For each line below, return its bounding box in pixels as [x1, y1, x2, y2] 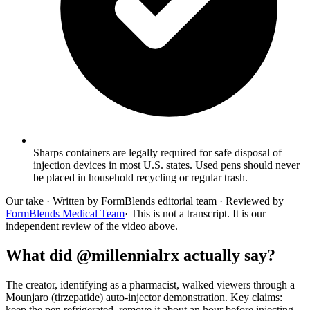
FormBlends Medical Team [6, 207, 125, 219]
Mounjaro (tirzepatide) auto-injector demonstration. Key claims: [6, 291, 282, 303]
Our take [6, 194, 44, 207]
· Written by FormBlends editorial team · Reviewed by [44, 194, 284, 207]
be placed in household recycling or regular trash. [33, 171, 248, 183]
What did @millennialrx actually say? [6, 246, 275, 264]
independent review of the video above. [6, 219, 178, 232]
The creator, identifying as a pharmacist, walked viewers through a [6, 278, 295, 291]
